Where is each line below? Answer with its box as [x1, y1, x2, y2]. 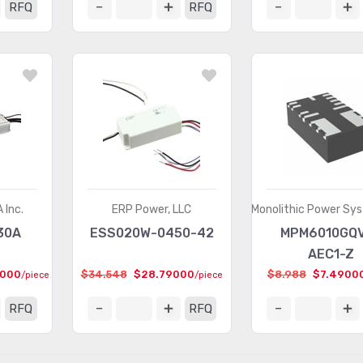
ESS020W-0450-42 [89, 225, 214, 241]
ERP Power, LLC [112, 203, 192, 216]
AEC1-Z [307, 246, 354, 262]
